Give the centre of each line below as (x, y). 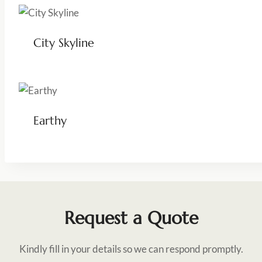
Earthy (50, 120)
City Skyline (63, 43)
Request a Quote (131, 218)
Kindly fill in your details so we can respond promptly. (131, 249)
